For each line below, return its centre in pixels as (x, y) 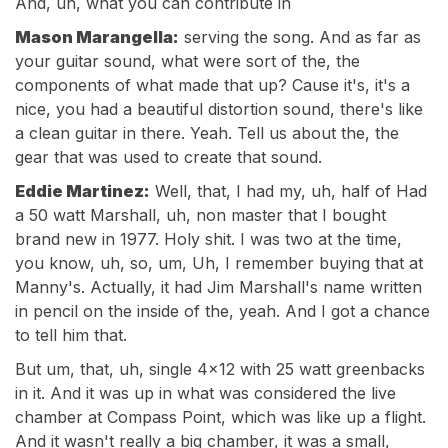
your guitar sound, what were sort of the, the (187, 61)
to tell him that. (71, 335)
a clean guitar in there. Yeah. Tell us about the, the (207, 133)
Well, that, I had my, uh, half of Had (288, 191)
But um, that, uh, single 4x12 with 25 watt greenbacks (220, 369)
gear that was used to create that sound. (168, 157)
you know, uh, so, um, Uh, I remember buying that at (219, 263)
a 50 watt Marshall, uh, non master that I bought (200, 215)
